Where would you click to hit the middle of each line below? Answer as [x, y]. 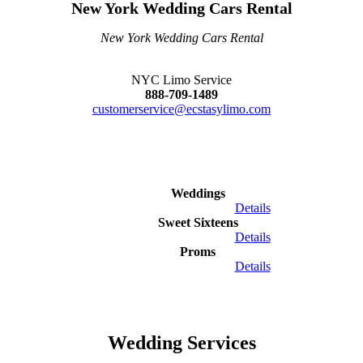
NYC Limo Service [181, 80]
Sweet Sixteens [198, 223]
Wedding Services [181, 343]
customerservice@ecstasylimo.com [181, 109]
